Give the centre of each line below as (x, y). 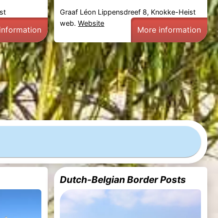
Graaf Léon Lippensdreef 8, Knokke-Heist (128, 12)
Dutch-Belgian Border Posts (123, 180)
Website (91, 23)
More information (169, 29)
